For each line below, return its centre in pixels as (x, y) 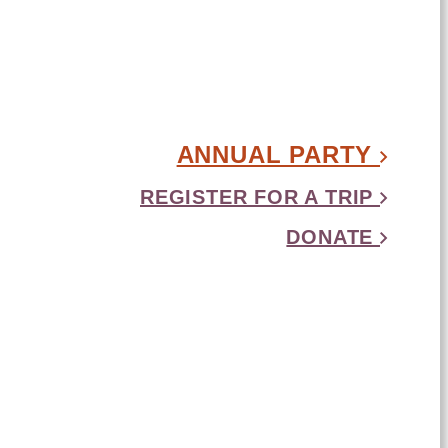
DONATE (333, 236)
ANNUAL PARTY (278, 154)
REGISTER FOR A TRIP (260, 196)
